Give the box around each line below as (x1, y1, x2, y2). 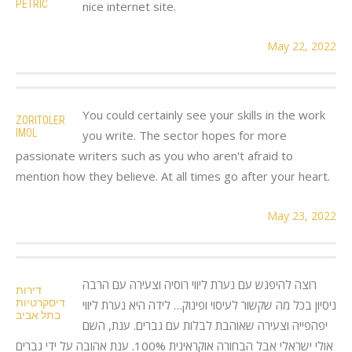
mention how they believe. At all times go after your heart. (16, 167, 330, 184)
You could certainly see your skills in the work (82, 106, 325, 123)
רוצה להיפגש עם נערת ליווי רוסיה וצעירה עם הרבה (82, 276, 317, 292)
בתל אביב (16, 308, 60, 321)
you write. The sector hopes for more (82, 126, 287, 143)
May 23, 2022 (267, 207, 336, 223)
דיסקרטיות (16, 295, 65, 309)
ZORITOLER (16, 113, 65, 126)
